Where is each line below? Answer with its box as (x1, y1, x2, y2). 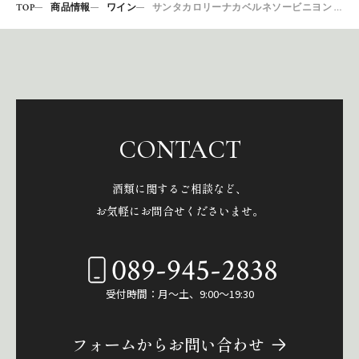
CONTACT (118, 133, 241, 165)
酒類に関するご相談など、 (112, 179, 247, 196)
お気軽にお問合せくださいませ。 (95, 202, 264, 219)
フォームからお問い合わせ (72, 332, 264, 356)
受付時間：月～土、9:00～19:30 (105, 285, 254, 301)
